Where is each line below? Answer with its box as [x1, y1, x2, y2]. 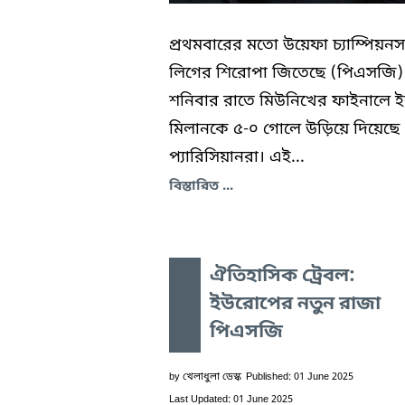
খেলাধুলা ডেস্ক [183, 370, 241, 383]
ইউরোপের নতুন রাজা [210, 291, 381, 317]
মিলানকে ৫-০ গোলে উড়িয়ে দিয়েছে [169, 118, 400, 140]
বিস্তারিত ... [169, 176, 233, 195]
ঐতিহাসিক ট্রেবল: [210, 263, 355, 289]
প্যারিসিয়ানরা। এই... [169, 146, 305, 168]
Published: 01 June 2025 [246, 370, 353, 383]
